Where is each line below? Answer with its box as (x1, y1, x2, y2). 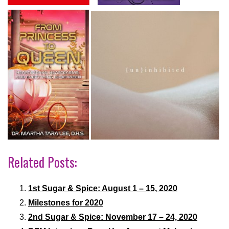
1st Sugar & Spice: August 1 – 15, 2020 (28, 184, 177, 193)
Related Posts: (8, 152, 77, 172)
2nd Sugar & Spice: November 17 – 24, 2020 (28, 213, 197, 222)
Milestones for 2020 (28, 198, 103, 208)
